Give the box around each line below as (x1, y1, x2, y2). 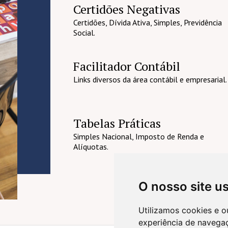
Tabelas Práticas (73, 115, 161, 131)
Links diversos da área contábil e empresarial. (73, 74, 227, 85)
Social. (73, 27, 95, 38)
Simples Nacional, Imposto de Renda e (73, 131, 204, 141)
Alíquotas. (73, 141, 108, 152)
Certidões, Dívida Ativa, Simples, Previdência (73, 17, 222, 28)
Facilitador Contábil (73, 58, 180, 75)
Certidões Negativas (73, 1, 180, 18)
